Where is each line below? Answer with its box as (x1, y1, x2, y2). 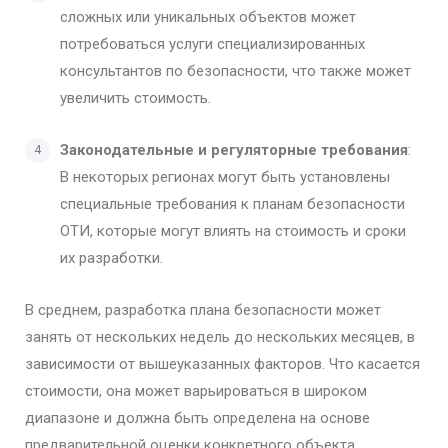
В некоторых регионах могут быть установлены (60, 167, 390, 186)
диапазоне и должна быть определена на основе (25, 408, 370, 427)
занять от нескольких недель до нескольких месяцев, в (25, 327, 415, 346)
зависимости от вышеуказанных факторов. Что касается (25, 354, 420, 373)
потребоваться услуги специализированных (60, 34, 365, 53)
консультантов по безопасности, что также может (60, 61, 411, 80)
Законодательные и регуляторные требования (60, 140, 408, 159)
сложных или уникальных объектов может (60, 7, 356, 26)
